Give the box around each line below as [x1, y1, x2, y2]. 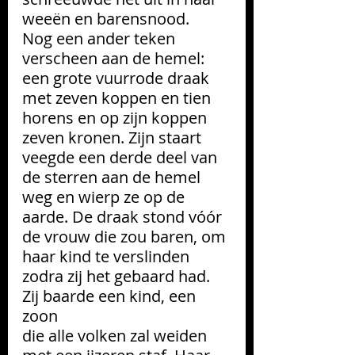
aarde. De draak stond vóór [22, 206, 226, 228]
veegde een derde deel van [22, 147, 221, 169]
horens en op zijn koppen [22, 107, 211, 129]
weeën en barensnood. [22, 8, 189, 30]
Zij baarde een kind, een [22, 285, 200, 307]
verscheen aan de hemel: [22, 48, 208, 70]
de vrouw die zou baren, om [22, 226, 230, 248]
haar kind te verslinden [22, 246, 193, 268]
